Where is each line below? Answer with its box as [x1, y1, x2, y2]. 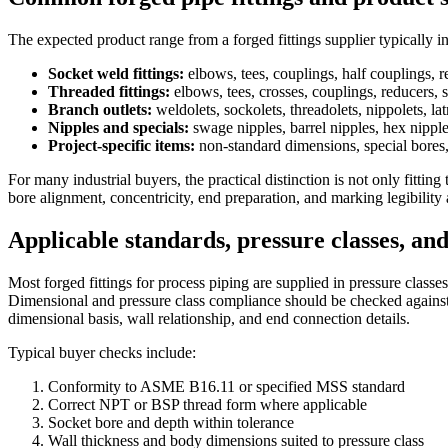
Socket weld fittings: [48, 65, 184, 83]
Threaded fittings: [48, 83, 170, 101]
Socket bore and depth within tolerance [48, 413, 294, 431]
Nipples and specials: [48, 119, 189, 137]
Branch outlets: [48, 101, 152, 119]
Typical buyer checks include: [8, 343, 196, 361]
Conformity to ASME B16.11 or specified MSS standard [48, 377, 405, 395]
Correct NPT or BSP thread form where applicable [48, 395, 367, 413]
